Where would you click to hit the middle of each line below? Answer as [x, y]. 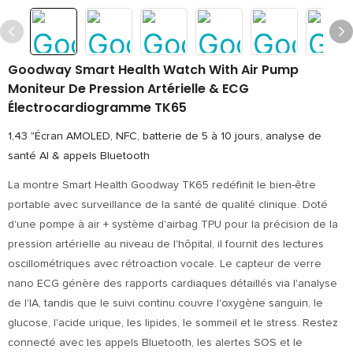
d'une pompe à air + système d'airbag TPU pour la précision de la [173, 225]
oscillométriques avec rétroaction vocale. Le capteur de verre [165, 264]
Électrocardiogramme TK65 [97, 108]
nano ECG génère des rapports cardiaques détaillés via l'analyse [173, 284]
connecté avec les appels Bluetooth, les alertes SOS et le [155, 343]
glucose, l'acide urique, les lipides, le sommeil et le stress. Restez [173, 323]
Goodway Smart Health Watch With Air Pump [153, 70]
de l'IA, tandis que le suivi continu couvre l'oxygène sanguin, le [165, 303]
